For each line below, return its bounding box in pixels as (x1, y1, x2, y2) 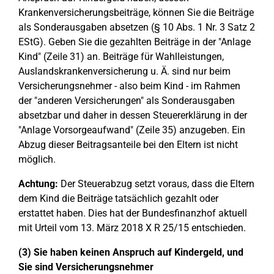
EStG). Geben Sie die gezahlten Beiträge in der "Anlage (18, 36, 251, 48)
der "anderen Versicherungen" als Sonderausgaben (18, 95, 235, 106)
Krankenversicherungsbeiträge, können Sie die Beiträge (18, 7, 254, 18)
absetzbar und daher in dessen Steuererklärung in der (18, 109, 247, 121)
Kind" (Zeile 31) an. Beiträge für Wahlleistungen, (18, 51, 224, 62)
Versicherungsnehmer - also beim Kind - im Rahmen (18, 80, 240, 92)
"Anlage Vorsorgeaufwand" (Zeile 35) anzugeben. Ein (18, 124, 245, 136)
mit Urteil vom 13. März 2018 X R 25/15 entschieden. (18, 222, 246, 234)
